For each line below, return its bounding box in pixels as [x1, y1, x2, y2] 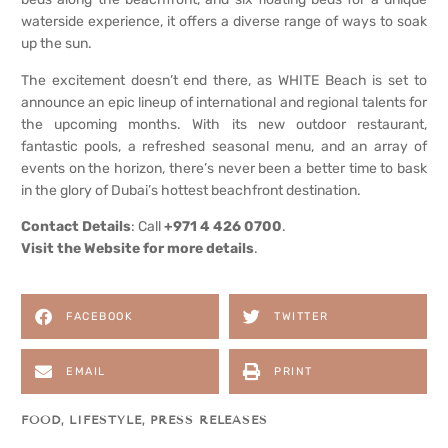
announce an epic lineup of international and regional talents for [21, 93, 427, 111]
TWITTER [274, 310, 329, 324]
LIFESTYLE [69, 412, 142, 428]
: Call [131, 218, 164, 235]
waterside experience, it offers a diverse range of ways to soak [21, 13, 427, 31]
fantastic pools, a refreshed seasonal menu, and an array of [21, 137, 427, 155]
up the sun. [21, 35, 92, 53]
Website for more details [84, 240, 254, 257]
